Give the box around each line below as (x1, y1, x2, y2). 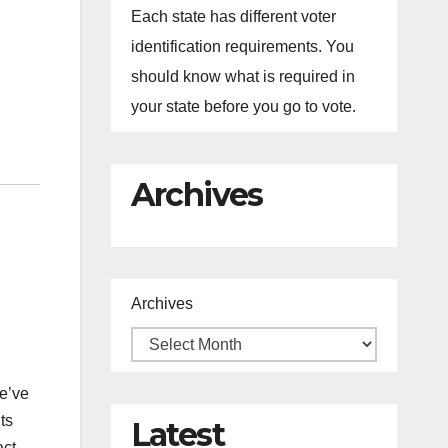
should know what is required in (130, 68, 355, 85)
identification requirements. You (130, 38, 354, 55)
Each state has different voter (130, 8, 336, 25)
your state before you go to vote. (130, 98, 356, 115)
